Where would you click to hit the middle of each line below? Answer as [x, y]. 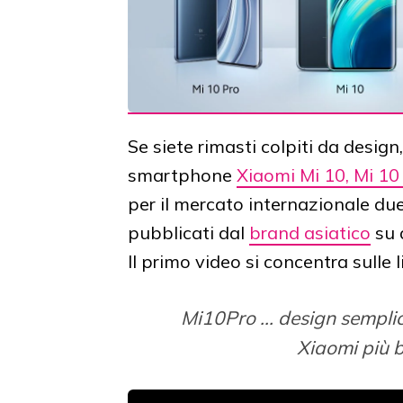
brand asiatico [310, 233]
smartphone [182, 175]
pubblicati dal [188, 233]
